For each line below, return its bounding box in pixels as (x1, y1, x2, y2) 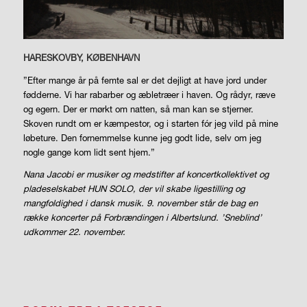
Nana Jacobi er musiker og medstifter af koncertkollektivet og (23, 168, 269, 180)
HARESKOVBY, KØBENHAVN (23, 52, 140, 64)
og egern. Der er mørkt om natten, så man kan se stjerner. (23, 103, 254, 114)
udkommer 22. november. (23, 225, 125, 237)
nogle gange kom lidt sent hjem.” (23, 146, 155, 158)
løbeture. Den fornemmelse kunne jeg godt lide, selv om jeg (23, 132, 261, 143)
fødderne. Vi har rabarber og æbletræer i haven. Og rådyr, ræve (23, 88, 275, 100)
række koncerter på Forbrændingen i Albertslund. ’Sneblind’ (23, 211, 262, 223)
